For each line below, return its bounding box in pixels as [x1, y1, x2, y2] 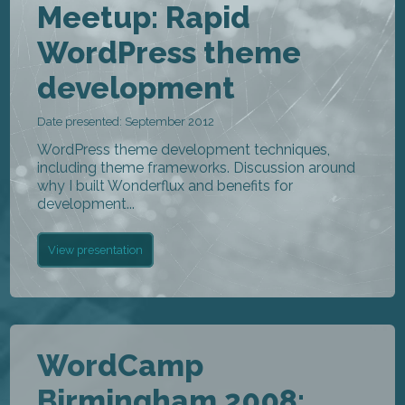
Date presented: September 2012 [37, 114, 215, 128]
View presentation [48, 242, 144, 257]
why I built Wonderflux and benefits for [37, 176, 294, 194]
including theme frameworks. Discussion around [37, 158, 356, 176]
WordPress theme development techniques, [37, 140, 331, 158]
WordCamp [37, 347, 204, 383]
